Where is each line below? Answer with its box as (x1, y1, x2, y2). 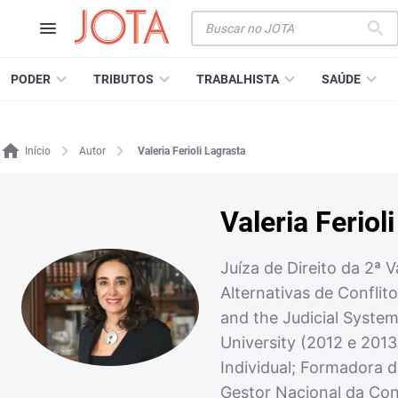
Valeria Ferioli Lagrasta (138, 145, 245, 157)
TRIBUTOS (93, 72, 154, 86)
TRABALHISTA (196, 72, 279, 86)
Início (25, 145, 51, 157)
